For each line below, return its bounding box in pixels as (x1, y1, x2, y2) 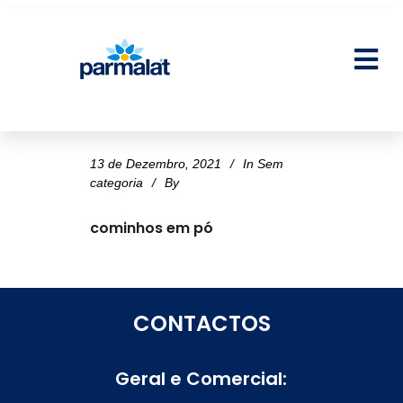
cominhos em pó (90, 217, 213, 238)
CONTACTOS (132, 308, 271, 338)
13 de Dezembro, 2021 (90, 156, 221, 171)
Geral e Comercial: (115, 365, 288, 391)
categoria (90, 175, 143, 190)
